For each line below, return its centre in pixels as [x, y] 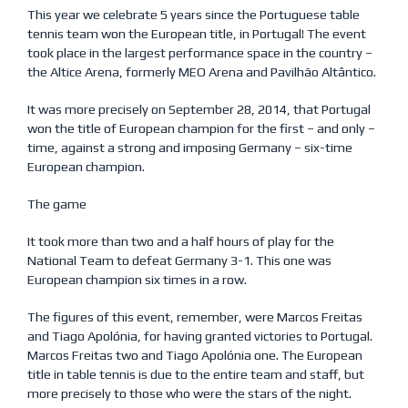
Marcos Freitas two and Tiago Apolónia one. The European [195, 355]
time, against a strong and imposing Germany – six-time [190, 147]
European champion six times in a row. [137, 279]
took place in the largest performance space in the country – [200, 52]
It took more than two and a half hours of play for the [181, 241]
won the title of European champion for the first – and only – [201, 128]
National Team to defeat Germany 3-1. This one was [179, 260]
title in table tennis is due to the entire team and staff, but [196, 374]
